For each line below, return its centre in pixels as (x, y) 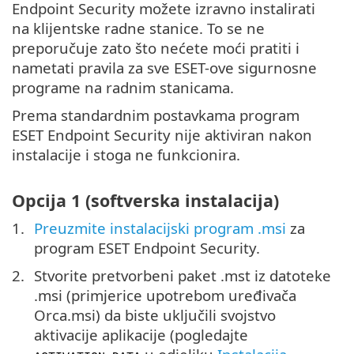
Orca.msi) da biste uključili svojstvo (155, 314)
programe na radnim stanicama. (123, 88)
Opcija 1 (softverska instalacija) (145, 200)
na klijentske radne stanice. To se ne (138, 28)
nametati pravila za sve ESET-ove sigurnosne (164, 68)
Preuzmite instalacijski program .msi (160, 228)
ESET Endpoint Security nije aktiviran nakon (162, 135)
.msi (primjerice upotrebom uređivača (165, 295)
